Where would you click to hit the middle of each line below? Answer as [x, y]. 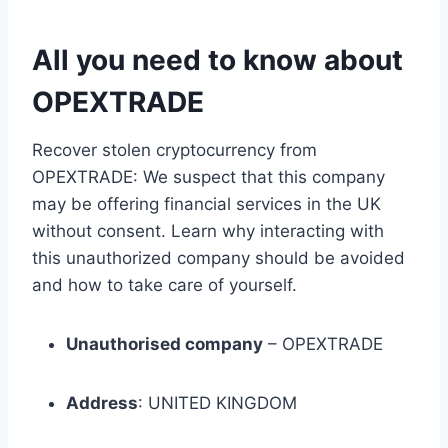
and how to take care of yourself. [164, 285]
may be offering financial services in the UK [206, 204]
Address [102, 403]
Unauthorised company [164, 344]
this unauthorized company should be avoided [218, 258]
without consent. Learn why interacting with [208, 231]
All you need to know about [217, 60]
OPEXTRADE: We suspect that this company [208, 177]
